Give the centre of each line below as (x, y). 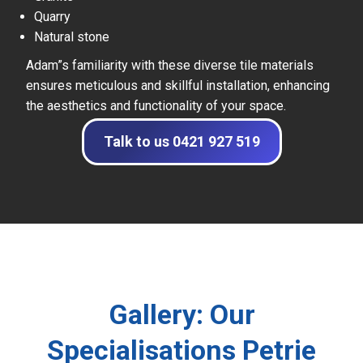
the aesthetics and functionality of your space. (156, 106)
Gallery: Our (181, 315)
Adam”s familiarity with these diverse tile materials (170, 66)
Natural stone (72, 37)
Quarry (52, 17)
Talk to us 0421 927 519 (181, 142)
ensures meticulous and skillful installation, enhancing (178, 86)
